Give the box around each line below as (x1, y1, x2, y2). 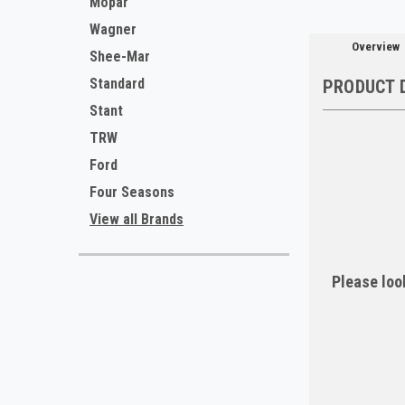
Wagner (89, 21, 137, 38)
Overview (351, 40, 400, 54)
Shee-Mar (89, 48, 150, 65)
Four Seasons (89, 184, 174, 201)
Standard (89, 75, 145, 92)
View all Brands (89, 211, 184, 228)
